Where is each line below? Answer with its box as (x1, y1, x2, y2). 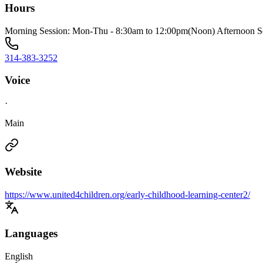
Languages (5, 227, 58, 240)
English (5, 251, 33, 262)
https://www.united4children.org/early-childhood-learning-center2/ (5, 189, 250, 200)
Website (5, 165, 42, 178)
